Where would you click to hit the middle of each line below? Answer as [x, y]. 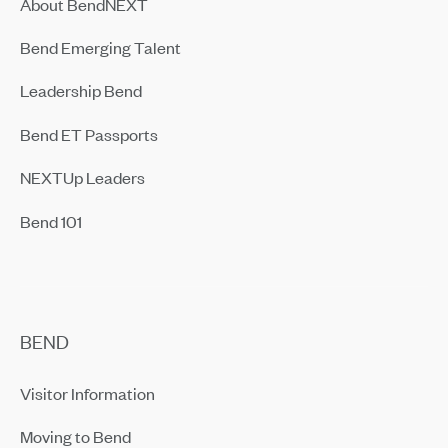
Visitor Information [87, 392]
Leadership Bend [80, 90]
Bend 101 [50, 220]
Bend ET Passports [88, 133]
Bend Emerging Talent [100, 46]
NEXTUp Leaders [82, 177]
